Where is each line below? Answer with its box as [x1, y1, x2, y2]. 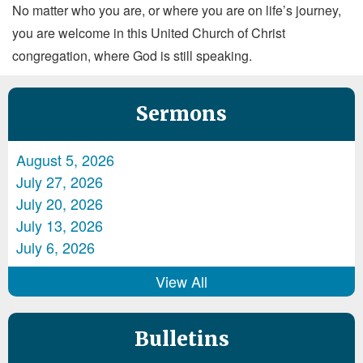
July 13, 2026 [16, 214, 103, 236]
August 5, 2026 [16, 148, 114, 170]
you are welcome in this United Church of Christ [12, 23, 285, 42]
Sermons [136, 100, 227, 126]
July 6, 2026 [16, 236, 95, 258]
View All [156, 270, 207, 292]
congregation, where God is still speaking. [12, 45, 252, 65]
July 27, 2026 [16, 170, 103, 192]
